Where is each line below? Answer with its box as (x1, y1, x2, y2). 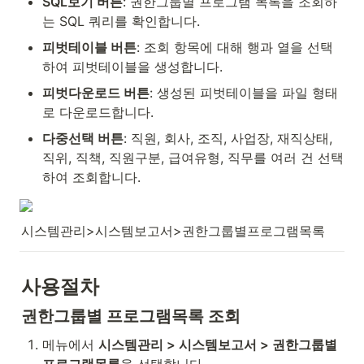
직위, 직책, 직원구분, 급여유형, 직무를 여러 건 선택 (42, 149, 344, 166)
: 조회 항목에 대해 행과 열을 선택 (136, 39, 333, 55)
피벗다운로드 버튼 (42, 84, 149, 101)
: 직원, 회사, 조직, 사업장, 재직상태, (123, 130, 332, 146)
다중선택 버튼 (42, 130, 123, 146)
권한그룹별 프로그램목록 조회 (21, 306, 240, 326)
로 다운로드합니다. (42, 104, 154, 120)
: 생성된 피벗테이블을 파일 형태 (149, 84, 338, 101)
